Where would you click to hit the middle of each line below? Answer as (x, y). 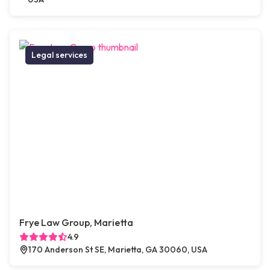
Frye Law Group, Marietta (76, 223)
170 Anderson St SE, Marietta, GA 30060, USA (118, 250)
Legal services (59, 55)
